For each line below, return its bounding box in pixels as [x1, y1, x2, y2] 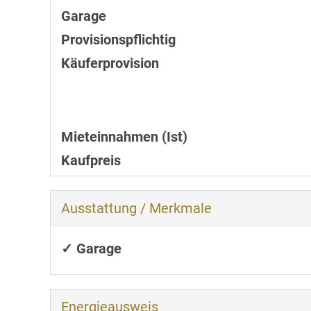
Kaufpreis [61, 152, 121, 169]
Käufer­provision [61, 55, 159, 72]
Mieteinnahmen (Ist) [61, 128, 187, 146]
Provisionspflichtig [61, 31, 176, 49]
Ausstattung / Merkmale [61, 200, 212, 217]
